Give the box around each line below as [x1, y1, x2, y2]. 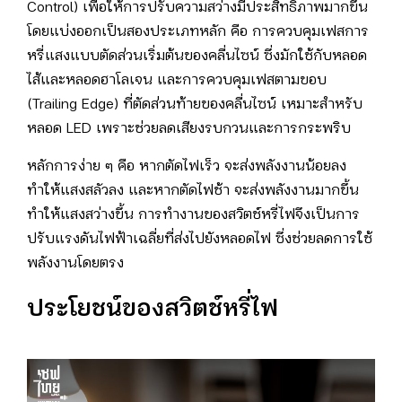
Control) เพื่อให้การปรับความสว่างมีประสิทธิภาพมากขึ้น [27, 2, 368, 14]
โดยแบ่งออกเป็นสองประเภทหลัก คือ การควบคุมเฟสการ [27, 26, 369, 39]
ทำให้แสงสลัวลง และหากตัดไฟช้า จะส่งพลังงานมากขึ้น [27, 185, 359, 197]
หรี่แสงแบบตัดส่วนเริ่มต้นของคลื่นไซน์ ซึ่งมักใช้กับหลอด [27, 50, 367, 63]
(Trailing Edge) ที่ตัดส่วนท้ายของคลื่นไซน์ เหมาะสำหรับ [27, 99, 363, 111]
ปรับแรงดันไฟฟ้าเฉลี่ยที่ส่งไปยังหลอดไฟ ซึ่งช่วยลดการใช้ [27, 233, 372, 246]
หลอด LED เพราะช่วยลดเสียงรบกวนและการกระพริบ [27, 123, 351, 135]
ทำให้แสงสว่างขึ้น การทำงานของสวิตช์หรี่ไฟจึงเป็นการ [27, 209, 360, 222]
